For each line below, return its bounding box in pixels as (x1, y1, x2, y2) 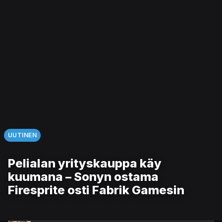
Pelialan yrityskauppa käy (8, 156, 162, 170)
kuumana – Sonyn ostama (8, 169, 159, 184)
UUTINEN (8, 131, 37, 139)
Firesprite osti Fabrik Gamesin (8, 182, 184, 197)
